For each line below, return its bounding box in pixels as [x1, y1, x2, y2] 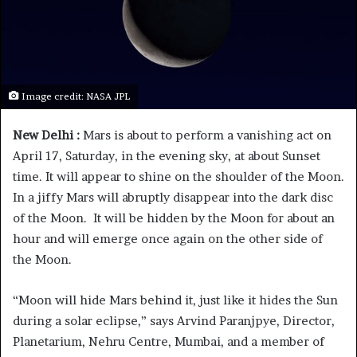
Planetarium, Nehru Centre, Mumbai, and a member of [13, 333, 324, 349]
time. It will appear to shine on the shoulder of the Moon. [13, 168, 344, 184]
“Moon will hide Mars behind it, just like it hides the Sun [13, 292, 338, 308]
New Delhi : [13, 127, 80, 143]
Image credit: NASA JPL [19, 90, 130, 102]
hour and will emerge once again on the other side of [13, 230, 323, 246]
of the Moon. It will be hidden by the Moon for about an [13, 210, 335, 226]
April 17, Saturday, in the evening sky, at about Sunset [13, 147, 320, 163]
